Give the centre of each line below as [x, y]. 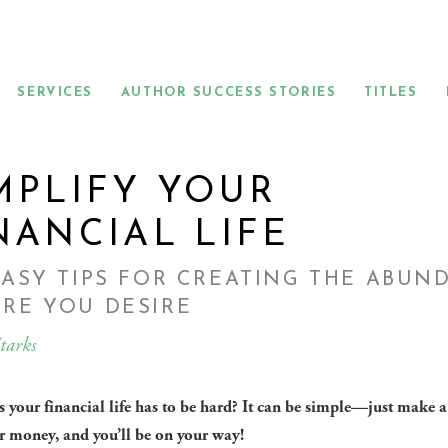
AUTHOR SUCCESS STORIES [228, 92]
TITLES [391, 92]
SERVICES [55, 92]
